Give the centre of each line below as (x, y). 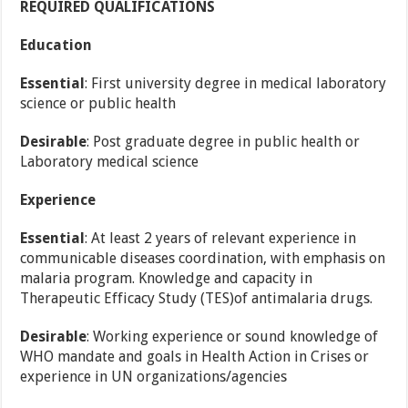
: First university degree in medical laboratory (236, 84)
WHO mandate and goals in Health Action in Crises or (195, 357)
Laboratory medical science (110, 162)
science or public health (98, 104)
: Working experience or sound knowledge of (233, 337)
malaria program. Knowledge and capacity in (167, 279)
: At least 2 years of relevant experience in (221, 239)
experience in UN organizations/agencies (154, 377)
